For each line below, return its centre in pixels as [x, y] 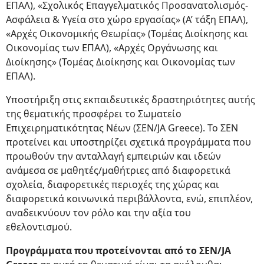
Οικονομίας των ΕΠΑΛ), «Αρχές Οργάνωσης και [112, 48]
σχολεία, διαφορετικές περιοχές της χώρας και [113, 184]
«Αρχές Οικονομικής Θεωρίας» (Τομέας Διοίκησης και [127, 34]
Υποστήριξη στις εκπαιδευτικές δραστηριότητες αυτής [131, 100]
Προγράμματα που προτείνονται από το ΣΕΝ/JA [118, 250]
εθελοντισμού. [39, 227]
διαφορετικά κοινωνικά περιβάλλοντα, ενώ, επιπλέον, [129, 199]
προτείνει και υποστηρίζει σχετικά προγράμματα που [128, 142]
